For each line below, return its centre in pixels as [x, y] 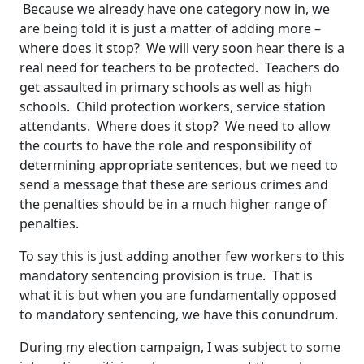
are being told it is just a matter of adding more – [170, 29]
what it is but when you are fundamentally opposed [178, 295]
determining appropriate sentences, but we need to [179, 165]
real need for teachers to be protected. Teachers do [180, 68]
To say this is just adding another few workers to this [182, 256]
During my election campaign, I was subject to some [180, 347]
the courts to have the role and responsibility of [166, 146]
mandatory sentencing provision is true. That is [166, 276]
